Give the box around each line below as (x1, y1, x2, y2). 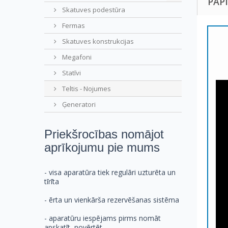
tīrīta (44, 177, 59, 187)
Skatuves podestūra (61, 5, 125, 15)
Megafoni (61, 52, 92, 62)
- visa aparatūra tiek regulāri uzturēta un (44, 167, 176, 178)
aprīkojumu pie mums (44, 140, 160, 155)
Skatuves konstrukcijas (61, 37, 134, 46)
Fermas (61, 21, 85, 31)
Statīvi (61, 68, 81, 78)
